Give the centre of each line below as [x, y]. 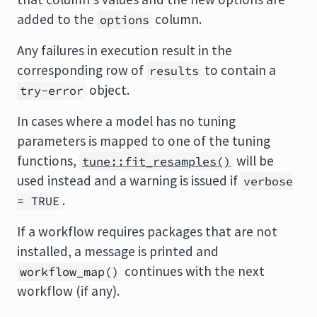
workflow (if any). [68, 291]
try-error [52, 91]
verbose [268, 181]
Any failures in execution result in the [125, 50]
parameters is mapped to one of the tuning [144, 141]
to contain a [239, 70]
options [125, 20]
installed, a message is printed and [118, 251]
